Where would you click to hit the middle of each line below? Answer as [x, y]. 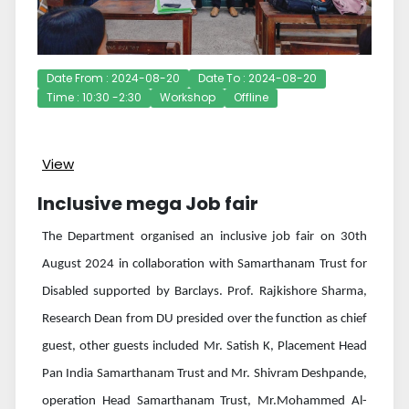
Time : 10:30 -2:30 [94, 97]
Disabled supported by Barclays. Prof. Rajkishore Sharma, [204, 291]
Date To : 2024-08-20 [257, 78]
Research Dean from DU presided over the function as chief [204, 319]
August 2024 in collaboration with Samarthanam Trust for [204, 264]
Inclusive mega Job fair [148, 203]
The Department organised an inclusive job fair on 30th [204, 236]
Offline [251, 97]
